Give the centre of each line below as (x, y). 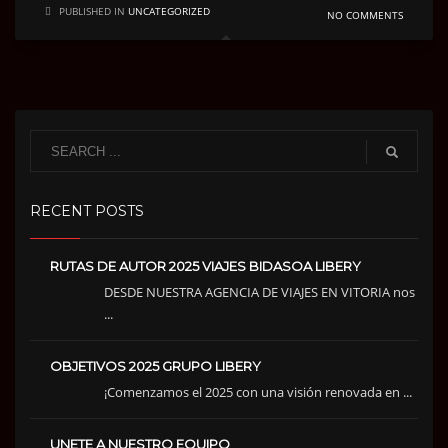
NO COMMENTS (365, 15)
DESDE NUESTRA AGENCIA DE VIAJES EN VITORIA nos (259, 292)
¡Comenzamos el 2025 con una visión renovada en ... (258, 392)
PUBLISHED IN (92, 11)
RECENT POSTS (87, 211)
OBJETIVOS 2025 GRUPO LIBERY (155, 366)
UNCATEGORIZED (169, 11)
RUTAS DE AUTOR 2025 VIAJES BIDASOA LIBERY (205, 266)
